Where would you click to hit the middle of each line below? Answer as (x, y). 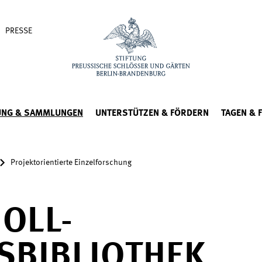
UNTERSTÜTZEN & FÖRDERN (152, 113)
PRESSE (19, 31)
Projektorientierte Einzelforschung (71, 163)
